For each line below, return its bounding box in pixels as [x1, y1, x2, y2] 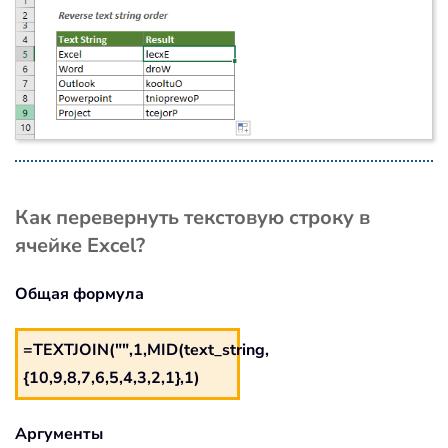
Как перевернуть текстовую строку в [15, 204, 370, 232]
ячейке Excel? [15, 232, 145, 260]
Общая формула [15, 283, 144, 306]
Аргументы [15, 423, 103, 446]
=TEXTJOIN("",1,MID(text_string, [23, 339, 269, 362]
